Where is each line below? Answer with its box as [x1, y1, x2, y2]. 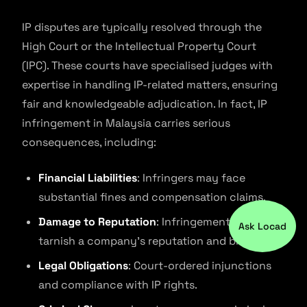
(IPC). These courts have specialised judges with [22, 58, 273, 73]
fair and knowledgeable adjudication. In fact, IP [22, 97, 267, 111]
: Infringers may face [137, 171, 245, 185]
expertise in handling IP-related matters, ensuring [22, 77, 278, 92]
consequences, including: [22, 135, 156, 149]
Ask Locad [238, 220, 286, 232]
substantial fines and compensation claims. [38, 190, 266, 204]
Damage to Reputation [38, 214, 156, 229]
